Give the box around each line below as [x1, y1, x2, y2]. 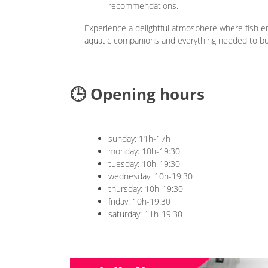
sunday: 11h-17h [108, 133, 170, 145]
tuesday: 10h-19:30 [108, 158, 180, 170]
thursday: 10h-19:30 [108, 183, 183, 195]
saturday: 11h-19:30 [108, 208, 182, 220]
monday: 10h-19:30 [108, 145, 180, 157]
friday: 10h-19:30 [108, 196, 170, 208]
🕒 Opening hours [70, 83, 205, 105]
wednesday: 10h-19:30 [108, 170, 193, 182]
